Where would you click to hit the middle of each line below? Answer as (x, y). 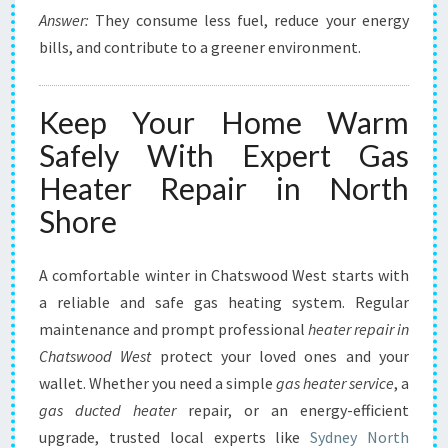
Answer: (64, 20)
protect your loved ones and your (280, 356)
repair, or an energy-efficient (292, 410)
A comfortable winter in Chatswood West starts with (224, 275)
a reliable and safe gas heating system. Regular (224, 302)
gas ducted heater (107, 410)
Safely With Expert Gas (224, 155)
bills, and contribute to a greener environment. (200, 47)
